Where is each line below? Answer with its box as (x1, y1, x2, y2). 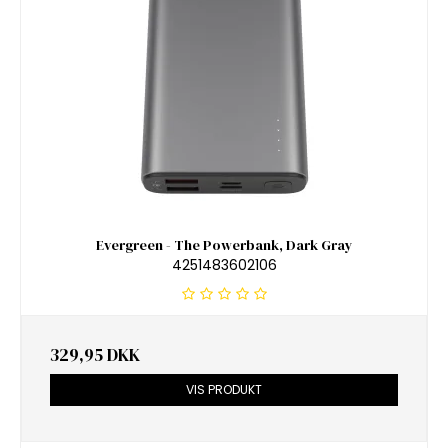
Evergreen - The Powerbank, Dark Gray (95, 234, 353, 255)
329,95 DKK (50, 343, 140, 368)
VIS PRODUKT (186, 381, 262, 399)
